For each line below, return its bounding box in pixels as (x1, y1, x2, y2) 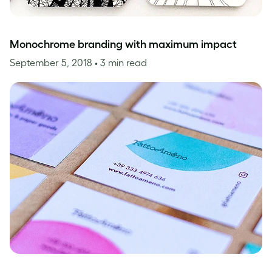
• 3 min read (95, 57, 147, 68)
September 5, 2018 (10, 57, 95, 68)
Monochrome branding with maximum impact (10, 38, 237, 50)
